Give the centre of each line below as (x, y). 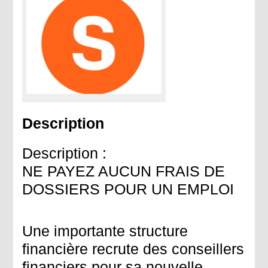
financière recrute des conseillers (133, 249)
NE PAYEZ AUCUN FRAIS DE (124, 171)
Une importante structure (105, 231)
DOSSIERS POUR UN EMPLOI (128, 189)
